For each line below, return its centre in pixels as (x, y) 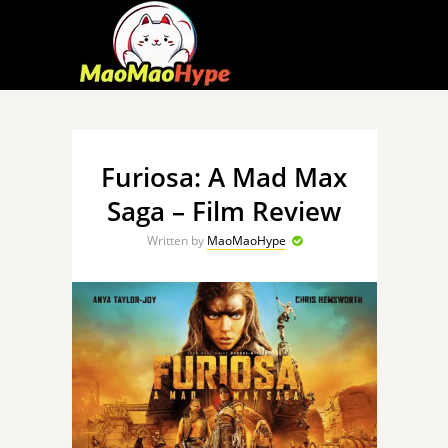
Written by (176, 240)
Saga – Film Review (224, 211)
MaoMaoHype (246, 240)
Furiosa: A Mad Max (224, 177)
